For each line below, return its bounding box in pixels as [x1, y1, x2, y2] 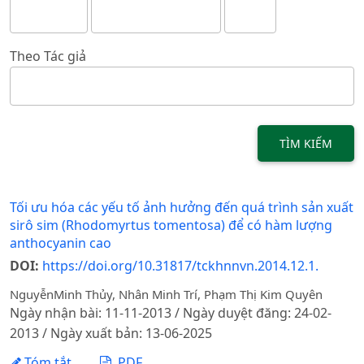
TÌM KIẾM [279, 135, 332, 151]
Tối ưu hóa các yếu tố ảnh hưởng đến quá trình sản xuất [10, 198, 353, 217]
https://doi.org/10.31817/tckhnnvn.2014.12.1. [42, 257, 318, 275]
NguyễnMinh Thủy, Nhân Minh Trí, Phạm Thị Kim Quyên [10, 286, 323, 303]
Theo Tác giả [10, 46, 86, 65]
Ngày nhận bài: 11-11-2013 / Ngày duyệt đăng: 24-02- [10, 304, 331, 323]
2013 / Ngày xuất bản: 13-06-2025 [10, 324, 212, 343]
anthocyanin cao [10, 234, 111, 253]
